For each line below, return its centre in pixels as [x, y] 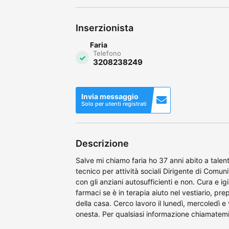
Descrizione [102, 143]
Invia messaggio [110, 96]
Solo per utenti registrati [114, 104]
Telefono [107, 53]
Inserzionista [105, 28]
